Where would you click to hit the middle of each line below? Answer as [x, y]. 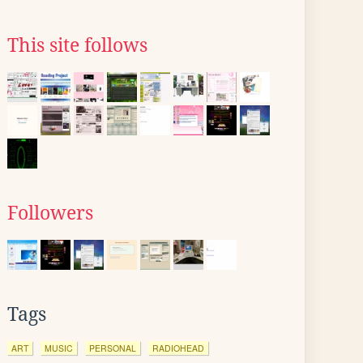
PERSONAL [113, 348]
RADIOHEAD [178, 348]
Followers [50, 213]
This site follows [77, 45]
